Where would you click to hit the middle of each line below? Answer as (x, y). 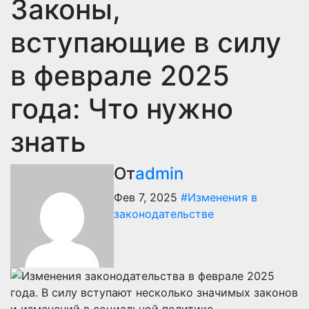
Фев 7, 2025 (147, 197)
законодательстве (164, 213)
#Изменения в (219, 197)
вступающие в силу (146, 42)
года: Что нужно (122, 108)
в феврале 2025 (120, 75)
